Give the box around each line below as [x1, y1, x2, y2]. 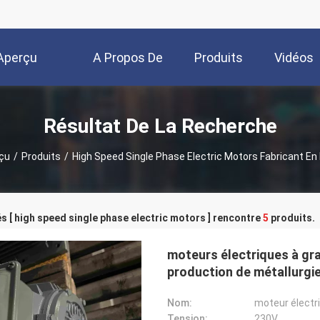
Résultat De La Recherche [43, 114, 277, 138]
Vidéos [274, 50, 314, 66]
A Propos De [93, 50, 163, 66]
